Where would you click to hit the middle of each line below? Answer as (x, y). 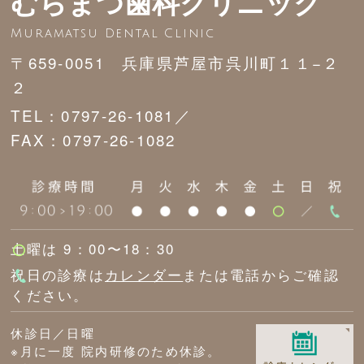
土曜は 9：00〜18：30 (93, 249)
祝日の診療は (58, 275)
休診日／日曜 (53, 333)
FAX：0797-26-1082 (93, 140)
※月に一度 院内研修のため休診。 (116, 351)
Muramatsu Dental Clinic (113, 33)
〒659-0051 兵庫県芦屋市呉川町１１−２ (175, 63)
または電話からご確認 (261, 275)
